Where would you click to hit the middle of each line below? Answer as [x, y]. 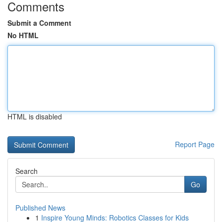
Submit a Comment [39, 23]
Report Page [195, 144]
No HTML [23, 35]
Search [27, 171]
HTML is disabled [35, 116]
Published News [40, 208]
